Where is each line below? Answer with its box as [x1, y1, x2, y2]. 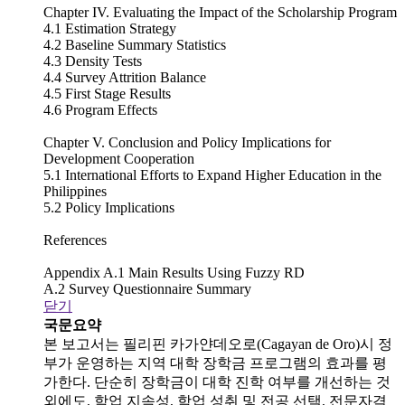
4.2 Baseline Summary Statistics [43, 36, 226, 52]
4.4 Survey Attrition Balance [43, 69, 206, 85]
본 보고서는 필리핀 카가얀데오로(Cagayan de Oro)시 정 [43, 335, 392, 352]
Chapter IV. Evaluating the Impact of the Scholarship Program [43, 4, 397, 20]
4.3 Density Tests [43, 52, 142, 69]
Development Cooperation [43, 150, 194, 166]
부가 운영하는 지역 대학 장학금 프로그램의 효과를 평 [43, 354, 387, 371]
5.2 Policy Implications [43, 199, 174, 215]
